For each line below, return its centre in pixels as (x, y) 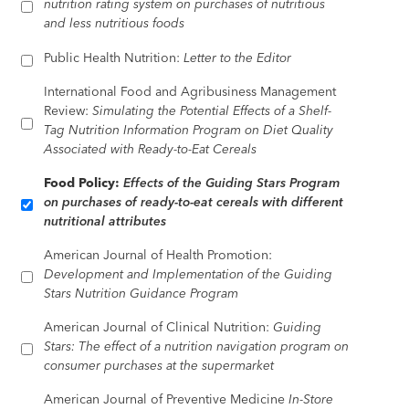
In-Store (311, 399)
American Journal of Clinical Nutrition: (159, 327)
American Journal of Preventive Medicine (167, 399)
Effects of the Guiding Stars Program (232, 183)
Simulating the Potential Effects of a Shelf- (212, 110)
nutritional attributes (105, 221)
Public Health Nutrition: (114, 58)
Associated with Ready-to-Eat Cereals (151, 149)
